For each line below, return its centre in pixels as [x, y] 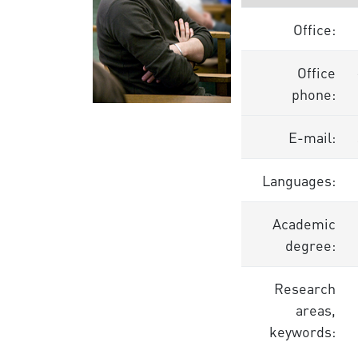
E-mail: [312, 137]
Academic [304, 223]
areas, [315, 310]
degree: [310, 245]
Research [304, 288]
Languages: [298, 180]
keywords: [302, 331]
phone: [313, 94]
